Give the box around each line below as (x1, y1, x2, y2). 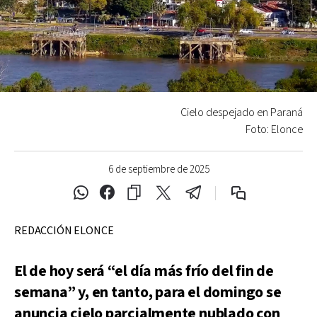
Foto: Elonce (246, 122, 303, 137)
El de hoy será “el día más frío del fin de (14, 260, 274, 282)
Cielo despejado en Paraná (180, 105, 303, 120)
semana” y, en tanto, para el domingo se (14, 282, 282, 303)
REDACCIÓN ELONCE (14, 223, 114, 238)
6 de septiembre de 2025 (108, 162, 209, 176)
